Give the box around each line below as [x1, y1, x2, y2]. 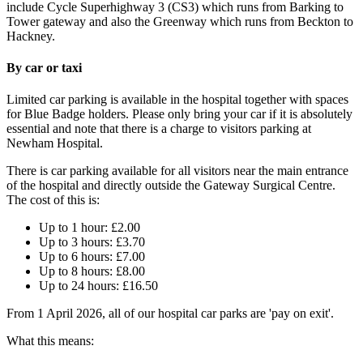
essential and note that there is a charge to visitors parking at [6, 122, 311, 136]
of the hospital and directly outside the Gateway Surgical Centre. [6, 178, 335, 193]
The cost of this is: [6, 193, 100, 207]
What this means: [6, 334, 97, 348]
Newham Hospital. [6, 136, 103, 151]
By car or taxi [6, 60, 82, 75]
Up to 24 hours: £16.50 [39, 279, 158, 293]
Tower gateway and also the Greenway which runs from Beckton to [6, 14, 353, 28]
